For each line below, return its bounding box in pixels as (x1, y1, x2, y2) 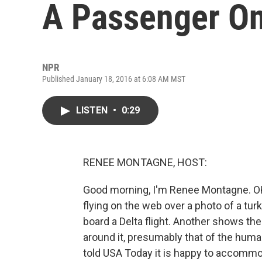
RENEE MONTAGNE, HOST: (83, 156, 207, 168)
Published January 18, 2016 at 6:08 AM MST (42, 74, 185, 84)
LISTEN (76, 105, 110, 116)
